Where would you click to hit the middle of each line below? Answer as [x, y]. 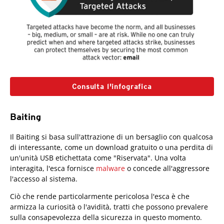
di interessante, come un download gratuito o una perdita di [111, 147]
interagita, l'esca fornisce [53, 168]
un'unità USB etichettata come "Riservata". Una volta [98, 157]
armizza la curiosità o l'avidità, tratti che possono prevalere [109, 206]
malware [110, 168]
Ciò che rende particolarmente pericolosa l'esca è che [100, 196]
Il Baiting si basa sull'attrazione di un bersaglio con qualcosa [111, 136]
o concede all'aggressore [167, 168]
